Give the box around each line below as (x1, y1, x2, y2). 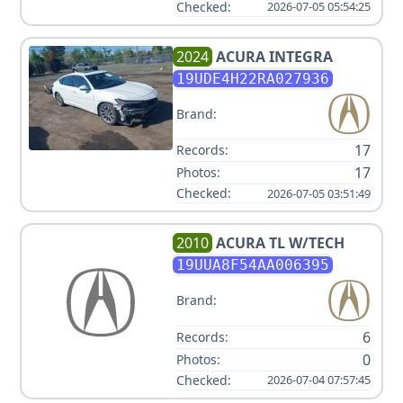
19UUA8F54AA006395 (176, 256, 329, 274)
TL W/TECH (269, 233, 345, 254)
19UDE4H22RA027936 (176, 69, 329, 87)
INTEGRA (269, 46, 333, 67)
